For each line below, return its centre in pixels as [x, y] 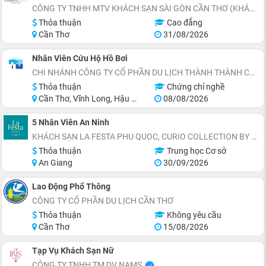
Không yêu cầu [193, 215]
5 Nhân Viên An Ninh [71, 122]
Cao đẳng [183, 23]
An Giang [55, 163]
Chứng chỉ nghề [194, 87]
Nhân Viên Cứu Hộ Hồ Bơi [80, 58]
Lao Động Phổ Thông [71, 186]
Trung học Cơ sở [195, 151]
